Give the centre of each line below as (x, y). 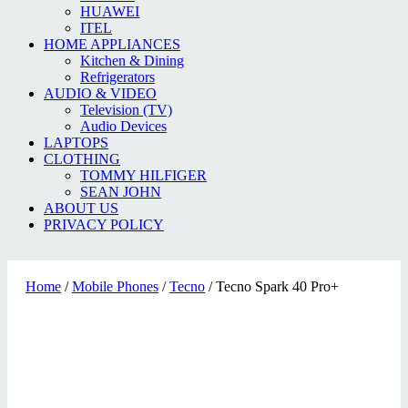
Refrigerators (117, 77)
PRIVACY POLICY (104, 224)
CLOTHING (82, 159)
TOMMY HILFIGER (143, 175)
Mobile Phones (115, 286)
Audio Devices (123, 126)
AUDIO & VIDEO (100, 93)
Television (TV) (126, 110)
